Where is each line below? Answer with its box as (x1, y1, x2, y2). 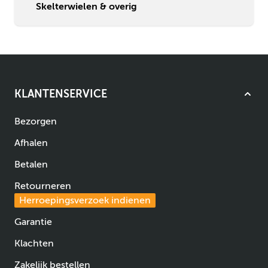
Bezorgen (14, 116, 57, 127)
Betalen (14, 159, 48, 170)
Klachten (14, 238, 54, 249)
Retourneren (14, 181, 71, 192)
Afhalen (14, 138, 48, 149)
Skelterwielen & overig (36, 1, 137, 13)
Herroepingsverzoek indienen (19, 195, 151, 206)
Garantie (14, 217, 52, 228)
